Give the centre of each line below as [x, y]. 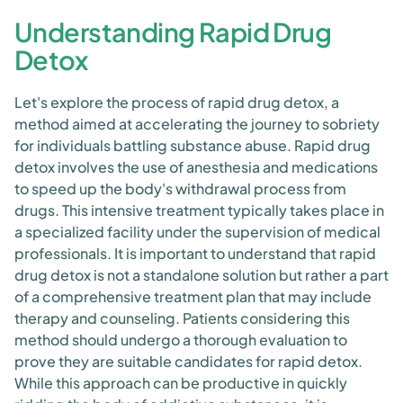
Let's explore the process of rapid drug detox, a [177, 102]
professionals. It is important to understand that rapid [195, 253]
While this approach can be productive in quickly [181, 383]
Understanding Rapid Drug [173, 31]
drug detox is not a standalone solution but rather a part [201, 275]
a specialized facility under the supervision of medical [197, 232]
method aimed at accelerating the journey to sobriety [197, 124]
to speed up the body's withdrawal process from [180, 188]
